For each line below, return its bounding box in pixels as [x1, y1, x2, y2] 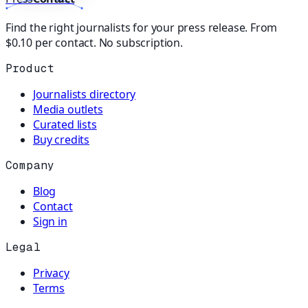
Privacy [33, 265, 69, 280]
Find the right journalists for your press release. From [5, 19, 278, 35]
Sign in [33, 213, 67, 229]
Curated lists [33, 116, 97, 132]
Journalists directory [33, 86, 136, 102]
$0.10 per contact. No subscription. [5, 34, 183, 50]
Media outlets [33, 101, 103, 117]
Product [5, 60, 55, 76]
